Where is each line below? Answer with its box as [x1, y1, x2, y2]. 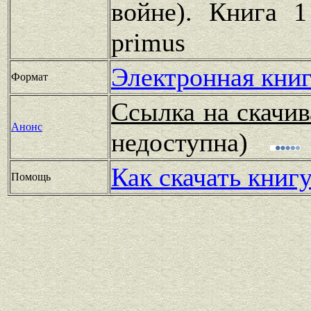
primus [111, 27, 185, 57]
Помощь [11, 170, 51, 183]
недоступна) [111, 127, 269, 157]
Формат [11, 70, 48, 83]
